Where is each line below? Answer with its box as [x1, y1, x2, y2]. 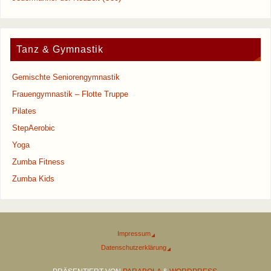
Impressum [117, 229, 151, 237]
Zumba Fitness [12, 157, 65, 166]
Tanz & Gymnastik [16, 44, 103, 55]
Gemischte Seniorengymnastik [12, 73, 120, 82]
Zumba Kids [12, 174, 55, 183]
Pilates [12, 106, 37, 116]
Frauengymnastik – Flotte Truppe [12, 90, 129, 99]
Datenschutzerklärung [101, 243, 166, 251]
